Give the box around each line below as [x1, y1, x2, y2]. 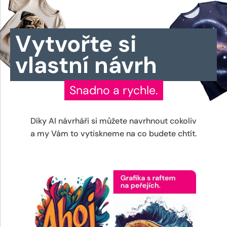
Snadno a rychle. [69, 82, 158, 98]
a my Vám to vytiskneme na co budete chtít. [30, 128, 197, 139]
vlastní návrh [15, 50, 157, 80]
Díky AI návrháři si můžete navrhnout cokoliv [30, 115, 197, 126]
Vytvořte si [15, 28, 136, 59]
